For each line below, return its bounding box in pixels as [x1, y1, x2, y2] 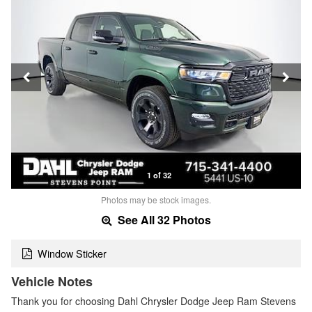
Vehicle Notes [11, 272, 93, 291]
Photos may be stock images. [101, 193, 211, 205]
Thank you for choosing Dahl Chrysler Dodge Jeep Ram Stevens [11, 294, 296, 309]
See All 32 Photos [114, 211, 211, 228]
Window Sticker [38, 246, 107, 261]
